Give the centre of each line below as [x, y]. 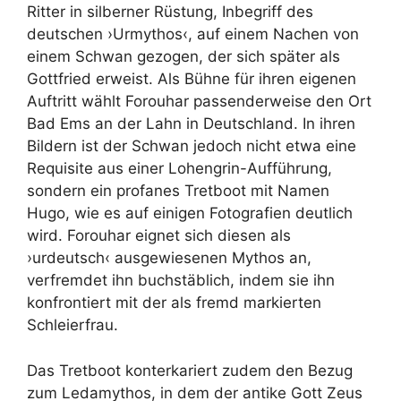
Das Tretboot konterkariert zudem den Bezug [190, 370]
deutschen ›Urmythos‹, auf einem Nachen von [193, 34]
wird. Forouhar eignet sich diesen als [159, 235]
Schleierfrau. [73, 325]
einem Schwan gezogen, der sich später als [183, 56]
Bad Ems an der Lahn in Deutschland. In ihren [191, 124]
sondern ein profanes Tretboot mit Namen [178, 191]
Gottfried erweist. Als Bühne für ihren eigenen [192, 79]
